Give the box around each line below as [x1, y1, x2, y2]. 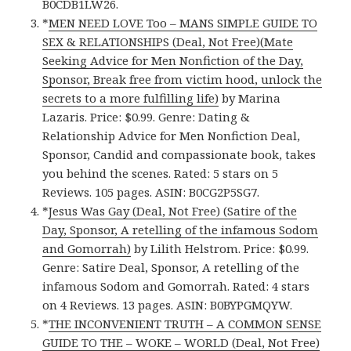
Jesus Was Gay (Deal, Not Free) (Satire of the [49, 203, 298, 219]
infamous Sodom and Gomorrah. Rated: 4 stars [42, 278, 310, 295]
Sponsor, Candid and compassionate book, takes [42, 147, 317, 163]
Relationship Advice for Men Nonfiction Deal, [42, 128, 301, 144]
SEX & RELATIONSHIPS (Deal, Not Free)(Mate [42, 34, 294, 50]
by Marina [219, 90, 281, 107]
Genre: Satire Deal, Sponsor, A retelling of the [42, 259, 300, 276]
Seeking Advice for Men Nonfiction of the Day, [42, 52, 304, 69]
